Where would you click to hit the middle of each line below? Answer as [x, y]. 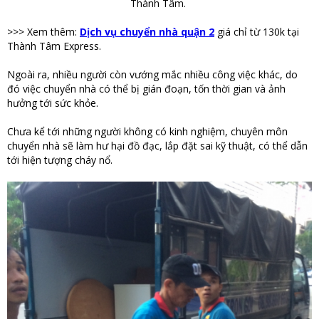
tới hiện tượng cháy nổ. [61, 160]
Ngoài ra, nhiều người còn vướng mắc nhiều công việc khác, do [152, 75]
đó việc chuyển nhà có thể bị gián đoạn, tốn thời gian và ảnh [146, 89]
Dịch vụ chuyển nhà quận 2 [147, 32]
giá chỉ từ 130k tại [257, 32]
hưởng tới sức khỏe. [53, 103]
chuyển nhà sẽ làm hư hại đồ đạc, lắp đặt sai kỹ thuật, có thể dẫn [157, 146]
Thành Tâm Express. [56, 46]
